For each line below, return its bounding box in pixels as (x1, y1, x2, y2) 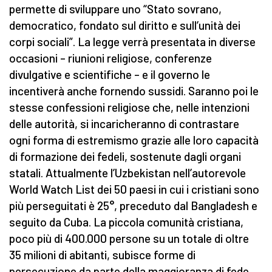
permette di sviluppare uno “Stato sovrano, (9, 2, 222, 16)
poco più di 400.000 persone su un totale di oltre (9, 231, 249, 246)
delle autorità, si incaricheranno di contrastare (9, 117, 242, 131)
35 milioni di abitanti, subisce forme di (9, 248, 195, 262)
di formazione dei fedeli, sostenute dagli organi (9, 149, 241, 164)
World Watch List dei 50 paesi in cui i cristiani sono (9, 182, 259, 197)
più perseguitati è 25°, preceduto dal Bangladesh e (9, 199, 257, 213)
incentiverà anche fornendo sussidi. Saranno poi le (9, 84, 259, 98)
